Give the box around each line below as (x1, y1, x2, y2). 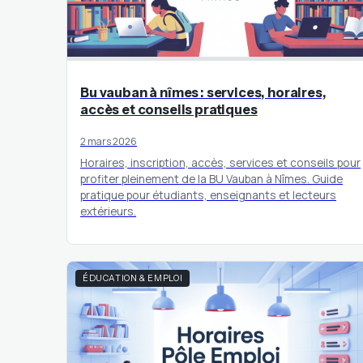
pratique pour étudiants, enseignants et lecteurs (80, 187, 336, 203)
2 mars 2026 (80, 135, 137, 149)
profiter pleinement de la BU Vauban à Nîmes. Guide (80, 171, 343, 187)
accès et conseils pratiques (80, 101, 258, 118)
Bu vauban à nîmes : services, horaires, (80, 84, 327, 101)
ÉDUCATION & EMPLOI (83, 273, 183, 284)
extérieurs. (80, 203, 136, 220)
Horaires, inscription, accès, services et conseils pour (80, 155, 361, 171)
